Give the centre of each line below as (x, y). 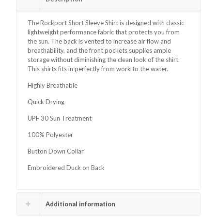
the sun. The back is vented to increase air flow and (100, 41)
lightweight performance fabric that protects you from (104, 32)
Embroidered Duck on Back (66, 168)
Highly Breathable (53, 85)
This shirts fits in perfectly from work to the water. (99, 69)
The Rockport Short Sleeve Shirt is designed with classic (106, 23)
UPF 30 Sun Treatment (60, 118)
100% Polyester (51, 135)
